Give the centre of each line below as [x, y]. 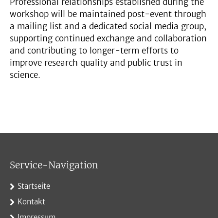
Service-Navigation [54, 165]
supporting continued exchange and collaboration [108, 38]
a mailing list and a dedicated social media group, [108, 26]
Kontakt [31, 202]
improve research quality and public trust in [96, 63]
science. [25, 75]
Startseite [34, 186]
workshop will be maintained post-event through [108, 14]
